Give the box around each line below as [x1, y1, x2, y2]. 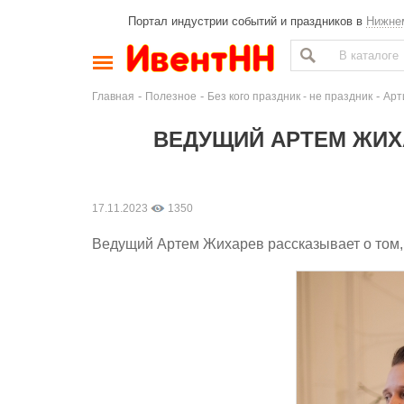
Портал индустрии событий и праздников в [128, 14, 366, 28]
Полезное [145, 90, 197, 102]
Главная [92, 90, 134, 102]
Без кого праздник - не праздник [207, 90, 372, 102]
